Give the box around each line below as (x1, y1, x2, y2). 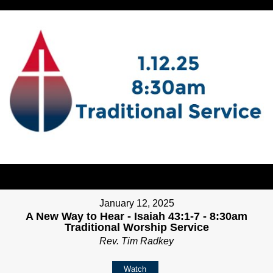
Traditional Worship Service (64, 221, 209, 234)
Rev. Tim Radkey (99, 236, 174, 247)
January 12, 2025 (99, 198, 174, 209)
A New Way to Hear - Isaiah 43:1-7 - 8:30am (26, 210, 247, 223)
